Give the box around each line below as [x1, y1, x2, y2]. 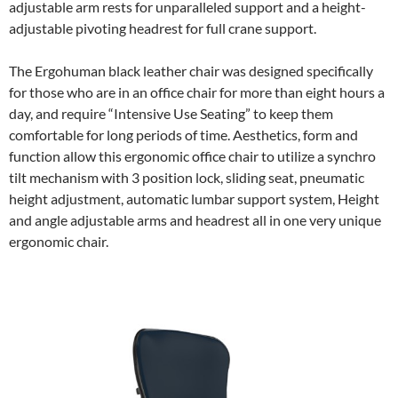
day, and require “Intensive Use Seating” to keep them [9, 105, 333, 123]
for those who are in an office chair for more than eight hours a [9, 84, 385, 101]
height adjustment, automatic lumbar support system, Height [9, 190, 379, 208]
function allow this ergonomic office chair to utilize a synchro [9, 147, 376, 165]
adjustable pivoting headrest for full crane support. [9, 20, 316, 37]
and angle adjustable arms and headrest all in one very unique [9, 211, 381, 229]
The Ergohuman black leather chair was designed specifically [9, 62, 373, 80]
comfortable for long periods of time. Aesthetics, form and [9, 126, 358, 144]
